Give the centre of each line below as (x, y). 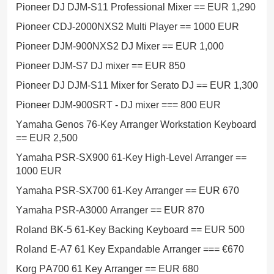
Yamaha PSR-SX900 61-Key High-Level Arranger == (131, 157)
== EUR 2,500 (47, 138)
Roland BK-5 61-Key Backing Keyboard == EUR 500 (130, 230)
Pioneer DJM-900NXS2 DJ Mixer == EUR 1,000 (120, 46)
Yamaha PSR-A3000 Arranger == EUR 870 (110, 210)
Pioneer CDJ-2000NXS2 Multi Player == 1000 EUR (128, 27)
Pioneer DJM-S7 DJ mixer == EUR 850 (101, 66)
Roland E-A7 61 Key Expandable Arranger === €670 (130, 249)
